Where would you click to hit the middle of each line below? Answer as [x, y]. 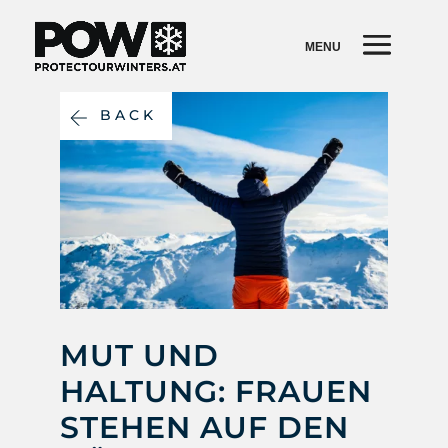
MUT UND [139, 355]
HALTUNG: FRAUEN [215, 391]
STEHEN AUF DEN [204, 427]
